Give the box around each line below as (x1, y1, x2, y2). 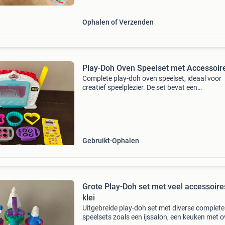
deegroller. (82, 110, 115, 119)
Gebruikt (82, 137, 110, 145)
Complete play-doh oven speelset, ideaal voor (82, 74, 221, 82)
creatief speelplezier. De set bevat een (82, 83, 197, 91)
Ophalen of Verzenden (82, 18, 154, 26)
